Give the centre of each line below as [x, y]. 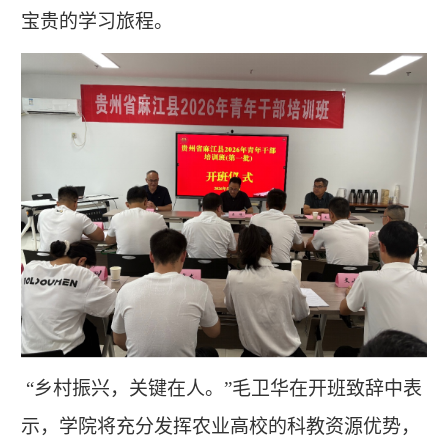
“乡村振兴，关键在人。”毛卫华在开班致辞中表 [221, 388]
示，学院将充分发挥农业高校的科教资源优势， [220, 426]
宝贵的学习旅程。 [96, 21]
